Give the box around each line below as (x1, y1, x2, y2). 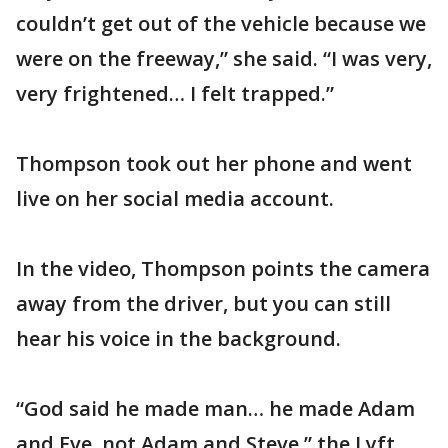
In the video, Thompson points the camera (16, 255, 430, 282)
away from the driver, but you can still (16, 290, 391, 317)
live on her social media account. (16, 185, 334, 212)
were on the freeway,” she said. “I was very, (16, 45, 432, 72)
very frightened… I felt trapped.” (16, 80, 334, 107)
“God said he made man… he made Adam (16, 395, 415, 422)
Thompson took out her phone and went (16, 150, 412, 177)
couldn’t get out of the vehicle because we (16, 10, 426, 37)
